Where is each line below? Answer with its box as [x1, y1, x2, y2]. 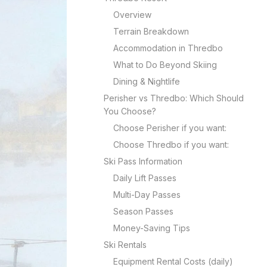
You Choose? [104, 106, 156, 116]
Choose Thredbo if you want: [113, 139, 229, 150]
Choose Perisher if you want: [113, 123, 226, 133]
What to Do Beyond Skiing [113, 60, 217, 70]
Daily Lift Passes [113, 173, 176, 183]
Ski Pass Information [104, 156, 182, 166]
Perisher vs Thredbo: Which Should [104, 93, 244, 103]
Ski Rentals [104, 240, 147, 250]
